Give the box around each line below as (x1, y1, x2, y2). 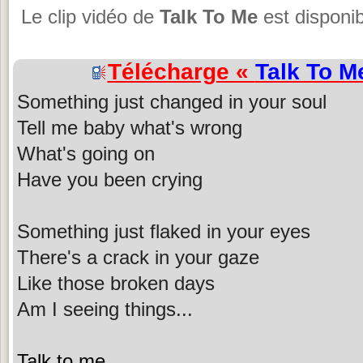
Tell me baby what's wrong (17, 116, 242, 139)
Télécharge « (107, 58, 255, 84)
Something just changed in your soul (17, 90, 327, 113)
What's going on (17, 142, 155, 164)
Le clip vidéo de (21, 6, 160, 28)
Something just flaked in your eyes (17, 220, 310, 242)
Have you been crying (17, 168, 203, 190)
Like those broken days (17, 271, 215, 294)
